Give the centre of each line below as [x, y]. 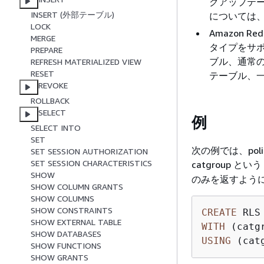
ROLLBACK [50, 101]
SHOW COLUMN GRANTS [77, 187]
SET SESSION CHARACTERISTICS [91, 163]
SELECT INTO [56, 128]
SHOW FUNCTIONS [66, 246]
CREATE [219, 212]
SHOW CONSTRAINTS [72, 210]
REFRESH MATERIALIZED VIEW [86, 62]
